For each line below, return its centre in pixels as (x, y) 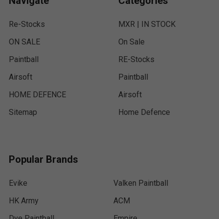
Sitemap (23, 112)
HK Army (24, 201)
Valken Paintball (141, 183)
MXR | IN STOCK (147, 24)
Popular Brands (44, 159)
